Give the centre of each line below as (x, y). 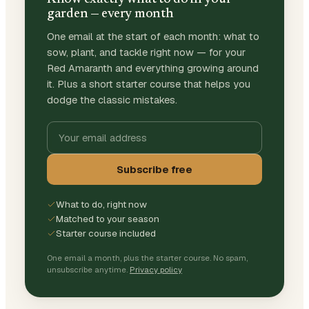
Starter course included (106, 233)
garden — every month (110, 14)
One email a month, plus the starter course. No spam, (147, 258)
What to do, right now (101, 204)
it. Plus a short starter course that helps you (149, 84)
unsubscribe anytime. (87, 269)
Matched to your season (108, 219)
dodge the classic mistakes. (112, 100)
